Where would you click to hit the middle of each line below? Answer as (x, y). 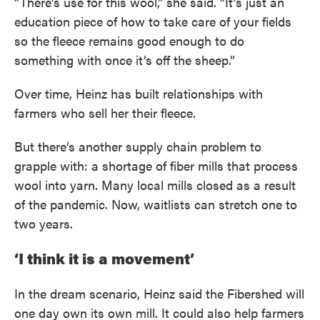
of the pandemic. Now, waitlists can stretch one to (156, 204)
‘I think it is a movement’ (106, 258)
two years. (44, 223)
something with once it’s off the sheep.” (125, 60)
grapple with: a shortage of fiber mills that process (156, 165)
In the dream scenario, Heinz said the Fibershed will (159, 293)
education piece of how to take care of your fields (153, 21)
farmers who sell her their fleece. (105, 112)
